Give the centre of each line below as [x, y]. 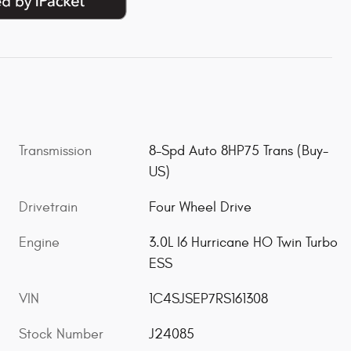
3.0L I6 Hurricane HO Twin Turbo [244, 242]
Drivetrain [48, 207]
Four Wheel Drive [201, 207]
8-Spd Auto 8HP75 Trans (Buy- [239, 150]
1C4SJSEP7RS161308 [209, 299]
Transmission [55, 150]
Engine [39, 242]
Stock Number [61, 334]
